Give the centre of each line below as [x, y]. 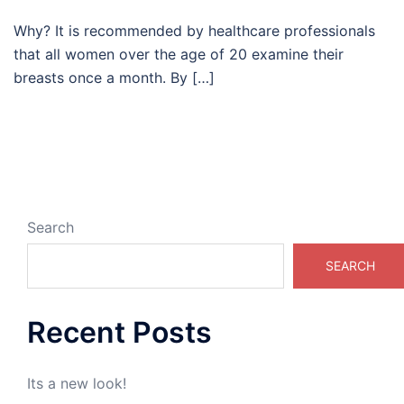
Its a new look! [77, 383]
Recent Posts [119, 332]
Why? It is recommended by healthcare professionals [194, 31]
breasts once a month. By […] [114, 78]
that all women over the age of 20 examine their [179, 54]
